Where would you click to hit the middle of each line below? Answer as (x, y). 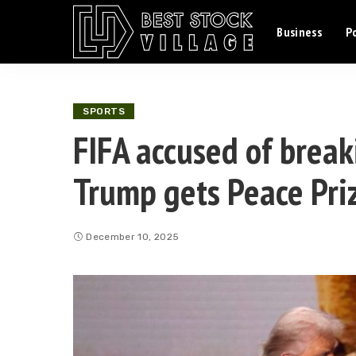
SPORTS (104, 111)
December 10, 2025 (133, 237)
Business (299, 32)
